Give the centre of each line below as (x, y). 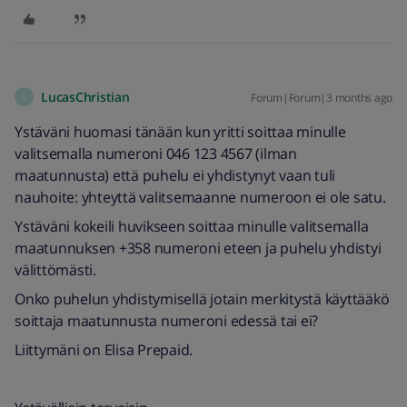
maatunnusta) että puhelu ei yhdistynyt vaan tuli (175, 175)
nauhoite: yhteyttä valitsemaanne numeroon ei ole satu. (200, 197)
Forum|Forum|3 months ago (322, 98)
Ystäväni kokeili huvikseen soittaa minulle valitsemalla (192, 226)
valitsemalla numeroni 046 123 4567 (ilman (156, 154)
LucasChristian (85, 97)
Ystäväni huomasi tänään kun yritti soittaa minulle (180, 132)
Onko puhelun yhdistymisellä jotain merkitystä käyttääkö (202, 299)
